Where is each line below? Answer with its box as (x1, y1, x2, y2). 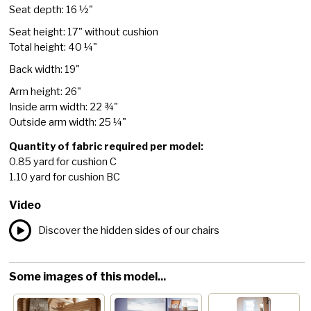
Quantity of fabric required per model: (9, 140, 204, 153)
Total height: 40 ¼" (9, 41, 98, 54)
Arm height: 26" (9, 85, 82, 99)
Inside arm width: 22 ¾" (9, 101, 119, 114)
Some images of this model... (9, 270, 167, 284)
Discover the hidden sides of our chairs (38, 224, 220, 237)
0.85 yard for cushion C (9, 155, 117, 169)
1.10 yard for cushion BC (9, 171, 121, 184)
